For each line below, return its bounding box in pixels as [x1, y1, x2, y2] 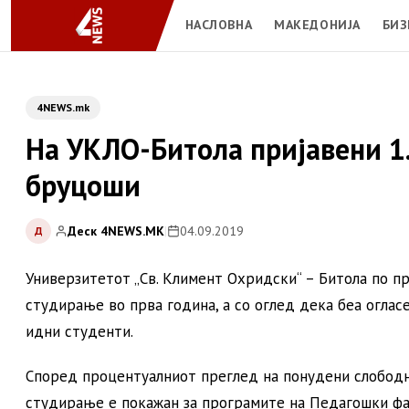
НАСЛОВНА [184, 16, 253, 33]
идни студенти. [26, 321, 133, 341]
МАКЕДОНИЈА [274, 16, 361, 33]
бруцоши [26, 166, 141, 204]
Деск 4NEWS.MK [68, 222, 164, 239]
